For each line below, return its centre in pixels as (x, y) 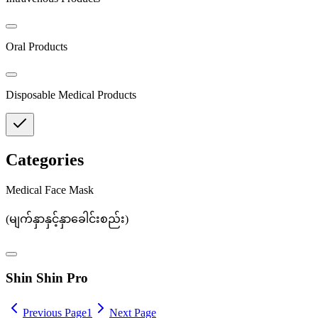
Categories (45, 160)
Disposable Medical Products (71, 95)
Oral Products (37, 47)
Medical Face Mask (50, 190)
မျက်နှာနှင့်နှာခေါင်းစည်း (67, 219)
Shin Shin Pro (47, 278)
